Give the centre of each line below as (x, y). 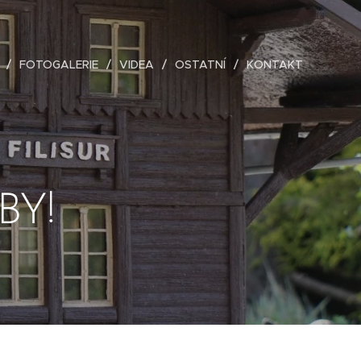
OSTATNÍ (200, 64)
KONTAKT (275, 64)
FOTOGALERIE (59, 64)
